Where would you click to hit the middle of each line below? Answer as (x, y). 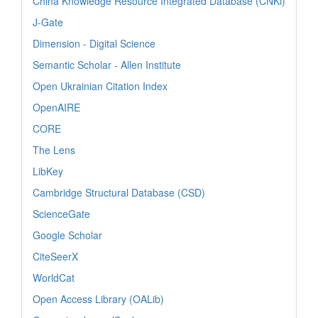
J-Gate (48, 22)
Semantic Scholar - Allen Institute (107, 64)
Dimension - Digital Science (94, 43)
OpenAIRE (56, 107)
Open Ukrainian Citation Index (100, 86)
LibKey (48, 171)
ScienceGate (61, 213)
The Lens (54, 149)
